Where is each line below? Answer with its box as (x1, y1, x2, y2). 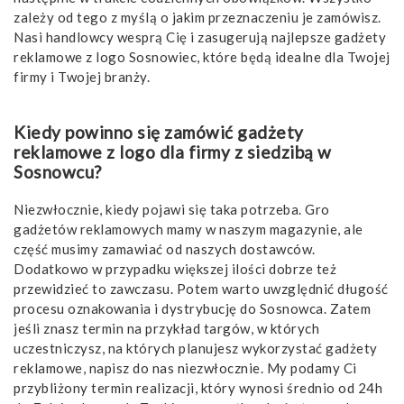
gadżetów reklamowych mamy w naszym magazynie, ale (14, 220, 363, 237)
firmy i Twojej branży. (14, 68, 150, 85)
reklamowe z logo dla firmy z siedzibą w (14, 141, 332, 162)
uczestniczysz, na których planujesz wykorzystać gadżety (14, 339, 378, 356)
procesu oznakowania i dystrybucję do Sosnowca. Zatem (14, 299, 371, 317)
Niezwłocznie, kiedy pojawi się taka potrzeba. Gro (14, 200, 330, 217)
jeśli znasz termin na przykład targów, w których (14, 319, 319, 336)
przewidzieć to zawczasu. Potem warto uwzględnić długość (14, 280, 389, 297)
